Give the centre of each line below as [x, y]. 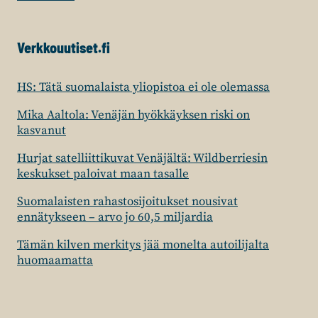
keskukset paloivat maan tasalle [103, 174]
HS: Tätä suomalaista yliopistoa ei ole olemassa [143, 88]
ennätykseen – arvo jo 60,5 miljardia [115, 218]
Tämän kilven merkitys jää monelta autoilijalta [143, 245]
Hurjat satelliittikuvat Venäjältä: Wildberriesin [142, 159]
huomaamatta [55, 261]
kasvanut [42, 131]
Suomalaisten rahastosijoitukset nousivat [127, 202]
